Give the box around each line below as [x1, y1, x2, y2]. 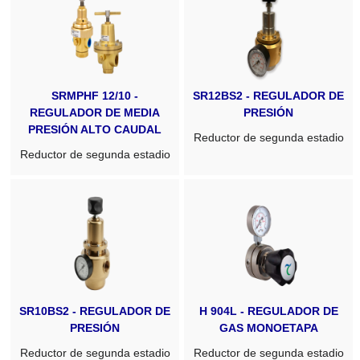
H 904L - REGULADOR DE [198, 304, 338, 317]
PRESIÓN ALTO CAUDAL [28, 122, 162, 136]
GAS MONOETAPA [219, 321, 318, 334]
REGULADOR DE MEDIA [30, 105, 161, 119]
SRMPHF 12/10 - [51, 88, 139, 102]
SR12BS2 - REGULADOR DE [193, 88, 345, 102]
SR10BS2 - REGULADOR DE [19, 304, 171, 317]
